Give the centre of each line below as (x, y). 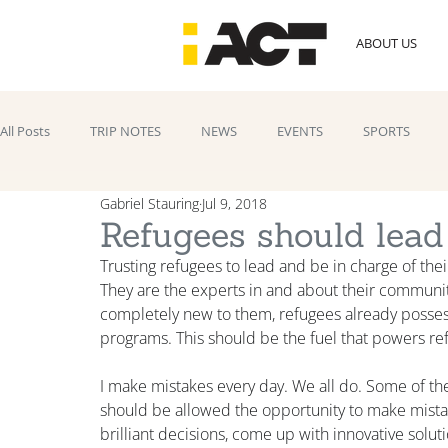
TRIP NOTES (125, 131)
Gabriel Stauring (149, 203)
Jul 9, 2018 (234, 203)
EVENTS (300, 131)
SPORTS (386, 131)
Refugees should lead (272, 235)
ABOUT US (386, 43)
